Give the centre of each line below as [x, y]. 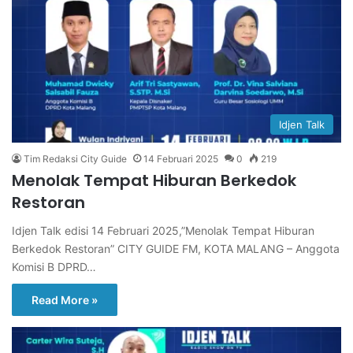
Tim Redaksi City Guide [75, 159]
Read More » [65, 300]
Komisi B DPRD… [54, 267]
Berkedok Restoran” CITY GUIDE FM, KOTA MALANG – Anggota [176, 249]
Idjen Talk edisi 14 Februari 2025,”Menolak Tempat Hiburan [163, 231]
